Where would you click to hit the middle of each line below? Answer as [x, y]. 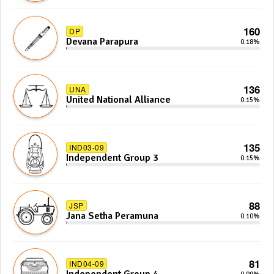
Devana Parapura [102, 42]
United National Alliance [118, 100]
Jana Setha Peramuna [112, 216]
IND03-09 [87, 147]
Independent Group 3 [112, 158]
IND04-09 [87, 263]
